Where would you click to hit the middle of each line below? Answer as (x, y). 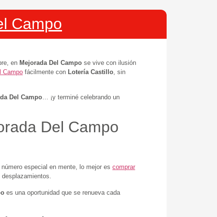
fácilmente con (45, 72)
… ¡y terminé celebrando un (81, 97)
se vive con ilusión (109, 62)
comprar (124, 167)
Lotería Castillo (91, 72)
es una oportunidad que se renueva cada (62, 192)
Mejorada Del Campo (51, 62)
